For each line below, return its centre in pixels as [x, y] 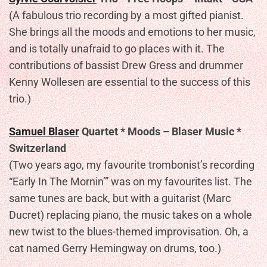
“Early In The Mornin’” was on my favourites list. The [131, 181]
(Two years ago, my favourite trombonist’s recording [132, 165]
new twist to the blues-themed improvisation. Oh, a [129, 232]
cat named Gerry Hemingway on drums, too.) [115, 248]
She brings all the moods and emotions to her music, [132, 32]
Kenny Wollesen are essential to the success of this [130, 82]
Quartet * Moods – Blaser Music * [160, 131]
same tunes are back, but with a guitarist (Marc [120, 198]
